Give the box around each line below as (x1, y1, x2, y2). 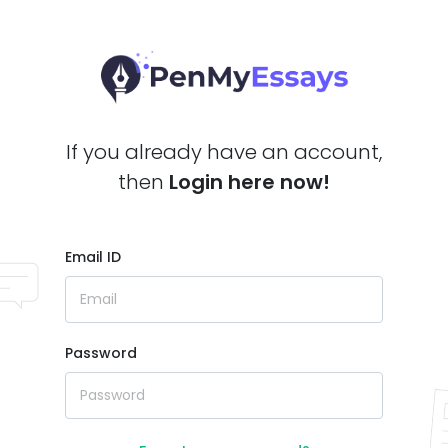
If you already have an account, (66, 138, 382, 167)
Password (65, 343, 137, 364)
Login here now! (169, 168, 330, 197)
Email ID (65, 247, 121, 268)
